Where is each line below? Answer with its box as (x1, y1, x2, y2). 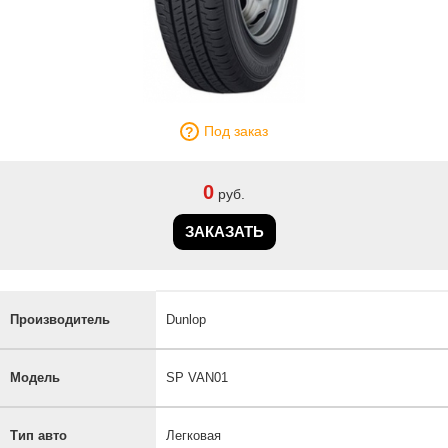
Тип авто (10, 427, 67, 443)
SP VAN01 (166, 369, 228, 385)
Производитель (10, 311, 110, 327)
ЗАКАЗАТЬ (184, 222, 264, 240)
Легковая (166, 427, 221, 443)
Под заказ (204, 123, 268, 140)
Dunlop (166, 311, 206, 327)
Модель (10, 369, 60, 385)
